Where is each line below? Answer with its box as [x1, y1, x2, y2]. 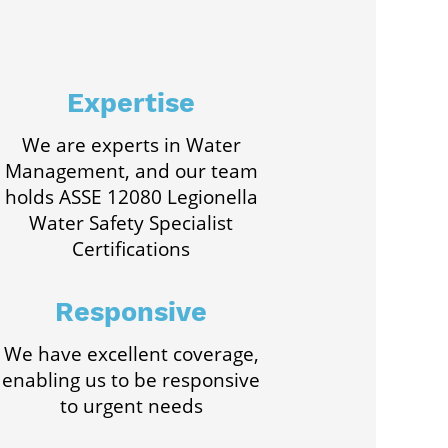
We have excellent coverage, [3, 341, 259, 367]
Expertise [67, 87, 195, 119]
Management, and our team [4, 158, 258, 184]
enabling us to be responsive [2, 367, 260, 393]
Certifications [72, 236, 190, 262]
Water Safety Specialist [29, 210, 233, 236]
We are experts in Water [21, 132, 241, 158]
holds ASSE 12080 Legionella [4, 184, 258, 210]
